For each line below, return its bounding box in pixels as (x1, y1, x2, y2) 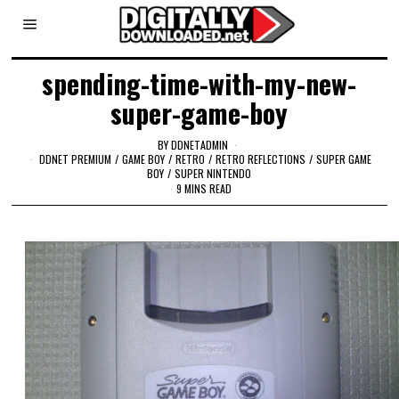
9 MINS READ (176, 181, 232, 197)
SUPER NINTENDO (175, 165, 252, 181)
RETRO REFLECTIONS (216, 151, 306, 167)
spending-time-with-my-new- (42, 63, 357, 103)
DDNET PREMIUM (39, 151, 112, 167)
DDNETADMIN (171, 136, 229, 152)
